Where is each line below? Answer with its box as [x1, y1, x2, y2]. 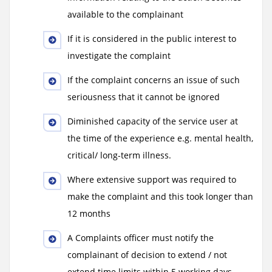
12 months [67, 208, 110, 219]
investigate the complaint [67, 50, 171, 61]
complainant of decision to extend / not [67, 249, 227, 260]
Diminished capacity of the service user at [67, 115, 238, 127]
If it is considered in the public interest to [67, 33, 236, 44]
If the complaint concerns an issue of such [67, 74, 240, 86]
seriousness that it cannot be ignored [67, 91, 220, 103]
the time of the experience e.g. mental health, [67, 132, 253, 144]
